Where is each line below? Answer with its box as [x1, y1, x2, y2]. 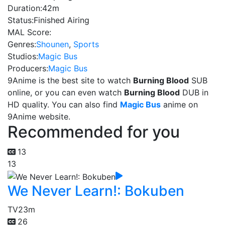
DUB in [180, 87, 208, 97]
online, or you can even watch [8, 87, 124, 97]
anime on [161, 99, 198, 109]
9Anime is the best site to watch [8, 75, 133, 85]
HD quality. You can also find [8, 99, 120, 109]
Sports [73, 39, 99, 49]
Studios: [8, 51, 38, 61]
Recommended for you [8, 122, 180, 142]
